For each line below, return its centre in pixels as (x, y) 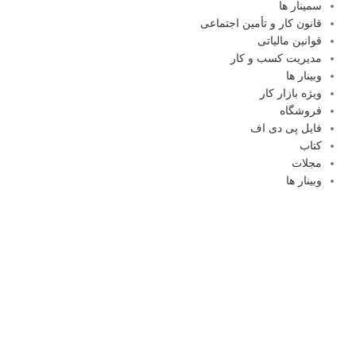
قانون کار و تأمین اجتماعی (261, 23)
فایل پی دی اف (286, 128)
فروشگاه (301, 110)
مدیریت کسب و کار (277, 58)
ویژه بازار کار (291, 93)
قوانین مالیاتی (290, 41)
